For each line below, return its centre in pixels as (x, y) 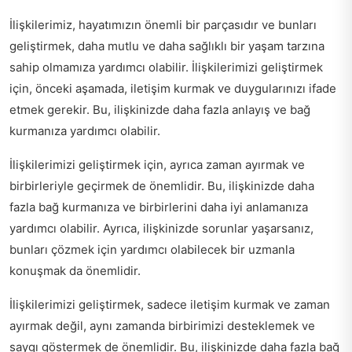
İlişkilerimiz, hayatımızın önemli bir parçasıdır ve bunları (163, 25)
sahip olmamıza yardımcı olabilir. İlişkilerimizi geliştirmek (166, 68)
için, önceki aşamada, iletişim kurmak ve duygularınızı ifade (173, 89)
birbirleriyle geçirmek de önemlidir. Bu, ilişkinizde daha (162, 186)
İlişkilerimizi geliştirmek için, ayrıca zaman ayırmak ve (157, 165)
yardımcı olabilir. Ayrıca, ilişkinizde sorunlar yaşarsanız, (161, 229)
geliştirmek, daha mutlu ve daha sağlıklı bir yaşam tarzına (167, 46)
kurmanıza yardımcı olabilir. (85, 131)
